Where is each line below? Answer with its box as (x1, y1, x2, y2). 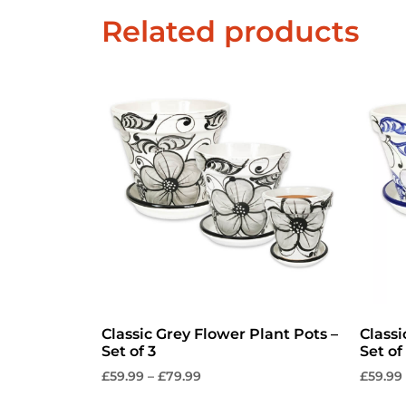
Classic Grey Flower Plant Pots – (101, 324, 338, 343)
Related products (101, 13, 359, 49)
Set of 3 (101, 342, 156, 360)
